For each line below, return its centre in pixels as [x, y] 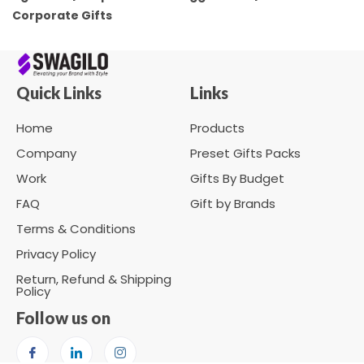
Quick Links [59, 93]
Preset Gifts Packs [245, 154]
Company [46, 154]
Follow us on [63, 318]
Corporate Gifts [62, 15]
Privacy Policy [56, 254]
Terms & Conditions [76, 229]
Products [217, 128]
